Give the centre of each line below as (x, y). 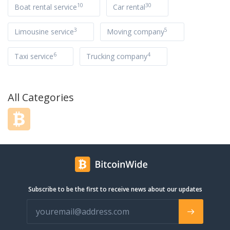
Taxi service (34, 56)
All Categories (41, 97)
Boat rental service (46, 7)
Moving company (136, 32)
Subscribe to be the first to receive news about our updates (115, 189)
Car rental (129, 7)
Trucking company (117, 56)
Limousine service (44, 32)
